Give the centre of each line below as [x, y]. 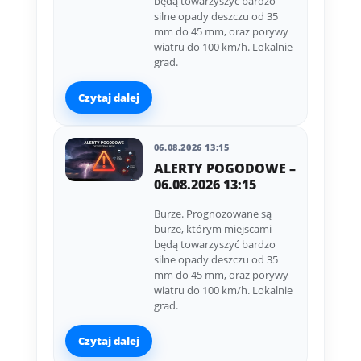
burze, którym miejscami [212, 229]
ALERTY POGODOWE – [224, 169]
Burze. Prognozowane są [212, 214]
